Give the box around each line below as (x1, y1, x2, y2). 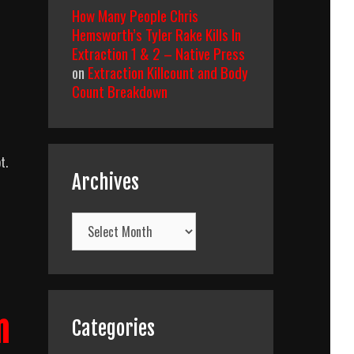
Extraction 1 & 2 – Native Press (72, 42, 245, 64)
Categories (72, 316, 155, 341)
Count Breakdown (72, 80, 168, 102)
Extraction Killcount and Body (88, 61, 248, 83)
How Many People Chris (72, 4, 198, 26)
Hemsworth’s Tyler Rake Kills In (72, 23, 241, 45)
